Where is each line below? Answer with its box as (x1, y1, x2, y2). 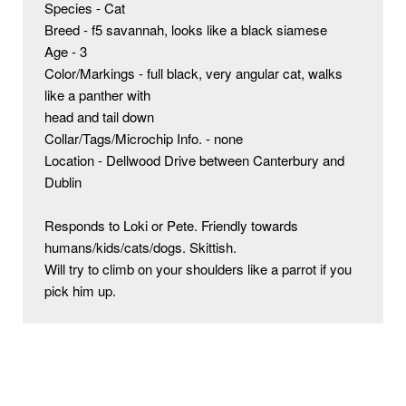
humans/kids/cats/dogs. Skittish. (44, 237, 237, 256)
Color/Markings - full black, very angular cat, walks (44, 63, 343, 82)
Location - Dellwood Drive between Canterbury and (44, 150, 344, 169)
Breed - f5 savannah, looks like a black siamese (44, 20, 327, 39)
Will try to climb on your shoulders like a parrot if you (44, 259, 352, 278)
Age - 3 (44, 42, 87, 61)
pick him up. (44, 281, 116, 300)
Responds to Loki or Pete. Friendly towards (44, 216, 298, 235)
